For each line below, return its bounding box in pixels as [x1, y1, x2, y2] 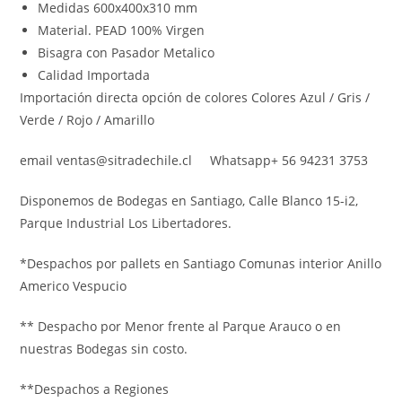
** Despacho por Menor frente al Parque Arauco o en [20, 317, 342, 335]
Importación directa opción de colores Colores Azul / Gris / [20, 88, 371, 106]
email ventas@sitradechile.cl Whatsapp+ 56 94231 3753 [20, 151, 369, 169]
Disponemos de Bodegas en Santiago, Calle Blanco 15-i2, [20, 191, 359, 209]
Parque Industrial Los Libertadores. [20, 214, 232, 232]
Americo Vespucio [20, 276, 127, 294]
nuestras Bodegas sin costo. [20, 339, 188, 357]
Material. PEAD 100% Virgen [38, 21, 205, 39]
